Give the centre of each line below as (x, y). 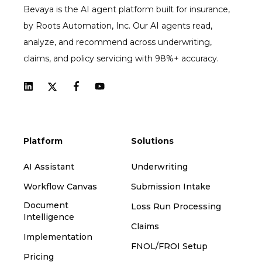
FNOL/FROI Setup (169, 247)
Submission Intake (171, 187)
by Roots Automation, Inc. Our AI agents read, (118, 25)
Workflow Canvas (60, 187)
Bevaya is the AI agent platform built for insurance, (127, 9)
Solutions (152, 141)
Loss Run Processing (176, 207)
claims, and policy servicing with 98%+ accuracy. (121, 58)
